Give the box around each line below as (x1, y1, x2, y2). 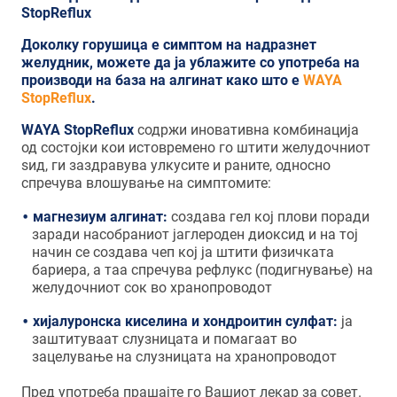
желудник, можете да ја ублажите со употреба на (20, 54, 360, 71)
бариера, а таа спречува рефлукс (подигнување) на (32, 261, 374, 278)
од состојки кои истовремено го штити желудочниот (20, 139, 370, 156)
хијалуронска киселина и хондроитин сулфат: (33, 313, 339, 330)
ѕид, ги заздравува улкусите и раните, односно (20, 157, 331, 174)
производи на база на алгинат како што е (20, 72, 303, 89)
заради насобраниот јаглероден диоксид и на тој (32, 226, 359, 243)
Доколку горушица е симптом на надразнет (20, 36, 316, 53)
